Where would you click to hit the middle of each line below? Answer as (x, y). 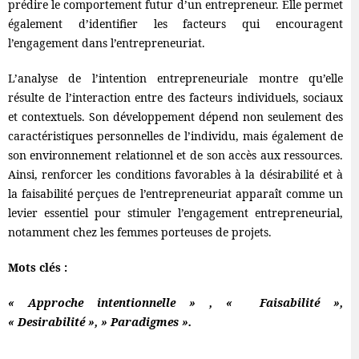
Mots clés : (37, 268)
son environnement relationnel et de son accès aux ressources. (175, 155)
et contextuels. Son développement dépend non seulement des (175, 117)
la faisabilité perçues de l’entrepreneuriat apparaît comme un (175, 194)
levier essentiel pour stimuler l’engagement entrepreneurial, (175, 213)
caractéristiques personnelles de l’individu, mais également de (175, 136)
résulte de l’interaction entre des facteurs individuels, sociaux (175, 98)
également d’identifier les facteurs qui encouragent (175, 24)
